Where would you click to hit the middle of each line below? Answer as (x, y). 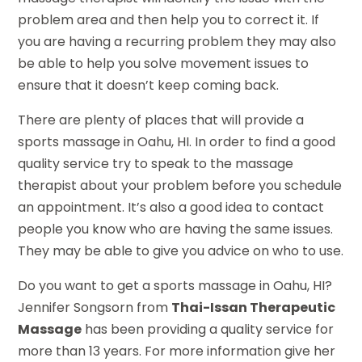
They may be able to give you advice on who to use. (181, 251)
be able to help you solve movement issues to (164, 64)
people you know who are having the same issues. (176, 229)
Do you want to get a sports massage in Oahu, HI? (175, 286)
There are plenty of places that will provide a (161, 120)
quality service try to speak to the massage (156, 164)
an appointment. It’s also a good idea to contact (171, 208)
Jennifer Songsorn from (95, 308)
